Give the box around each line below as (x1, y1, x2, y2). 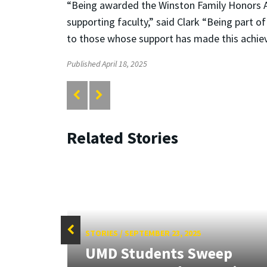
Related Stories (67, 127, 178, 149)
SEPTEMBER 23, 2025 (124, 227, 201, 238)
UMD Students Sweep (85, 243, 232, 263)
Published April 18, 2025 (67, 58, 147, 70)
